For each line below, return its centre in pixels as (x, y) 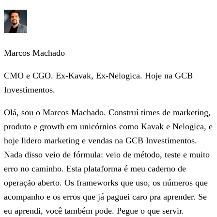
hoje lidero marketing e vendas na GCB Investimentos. (101, 140)
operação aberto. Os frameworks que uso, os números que (106, 182)
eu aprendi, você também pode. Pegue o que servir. (94, 210)
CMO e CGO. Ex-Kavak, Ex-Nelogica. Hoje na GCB (98, 75)
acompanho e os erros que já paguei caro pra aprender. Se (105, 196)
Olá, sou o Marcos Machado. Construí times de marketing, (107, 112)
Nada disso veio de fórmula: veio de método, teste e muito (107, 154)
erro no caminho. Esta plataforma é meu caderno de (95, 168)
